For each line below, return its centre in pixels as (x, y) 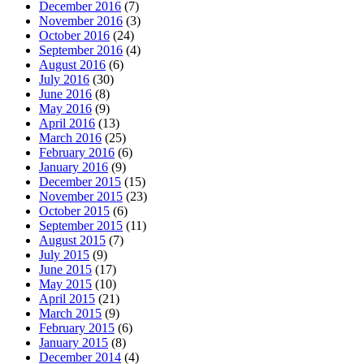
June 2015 (65, 269)
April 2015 (67, 298)
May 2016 (65, 108)
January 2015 (74, 342)
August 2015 (72, 240)
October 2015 (74, 210)
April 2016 (67, 123)
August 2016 (72, 64)
